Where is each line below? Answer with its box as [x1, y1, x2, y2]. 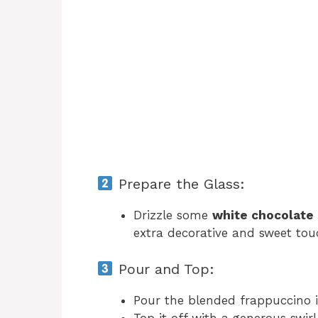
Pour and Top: [113, 260, 214, 278]
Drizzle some [133, 208, 212, 223]
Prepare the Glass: [113, 175, 245, 193]
